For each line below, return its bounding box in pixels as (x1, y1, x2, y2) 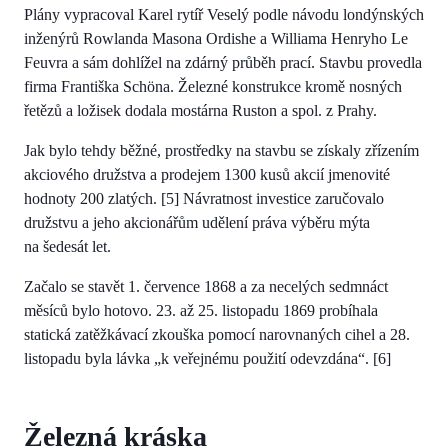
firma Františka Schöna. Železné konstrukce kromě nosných (24, 77, 402, 95)
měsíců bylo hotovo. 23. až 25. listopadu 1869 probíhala (24, 301, 378, 319)
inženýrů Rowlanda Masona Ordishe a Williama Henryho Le (24, 29, 408, 47)
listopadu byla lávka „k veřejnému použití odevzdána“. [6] (24, 349, 391, 367)
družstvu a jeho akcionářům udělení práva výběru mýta (24, 213, 370, 231)
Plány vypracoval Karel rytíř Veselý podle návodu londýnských (24, 5, 424, 23)
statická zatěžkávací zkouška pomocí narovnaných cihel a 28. (24, 325, 410, 343)
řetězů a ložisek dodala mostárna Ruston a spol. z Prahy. (24, 101, 377, 119)
